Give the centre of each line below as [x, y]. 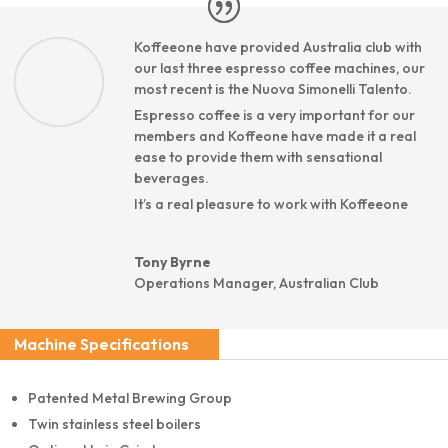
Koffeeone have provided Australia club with [278, 47]
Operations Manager [203, 283]
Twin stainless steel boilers [114, 424]
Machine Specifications [101, 344]
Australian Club [329, 283]
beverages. [171, 178]
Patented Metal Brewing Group [130, 398]
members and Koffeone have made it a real [275, 136]
